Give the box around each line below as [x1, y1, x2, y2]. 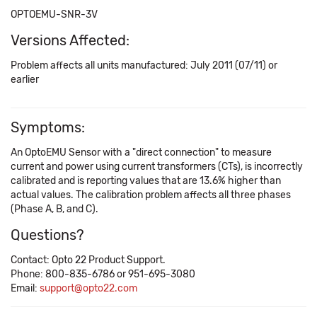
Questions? [11, 226, 84, 243]
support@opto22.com [40, 282, 137, 294]
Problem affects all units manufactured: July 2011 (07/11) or [11, 59, 277, 71]
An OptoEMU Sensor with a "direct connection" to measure [11, 146, 272, 158]
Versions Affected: [11, 32, 129, 49]
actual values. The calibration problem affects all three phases [11, 189, 291, 201]
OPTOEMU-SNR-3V [11, 8, 98, 21]
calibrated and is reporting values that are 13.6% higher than [11, 175, 281, 187]
